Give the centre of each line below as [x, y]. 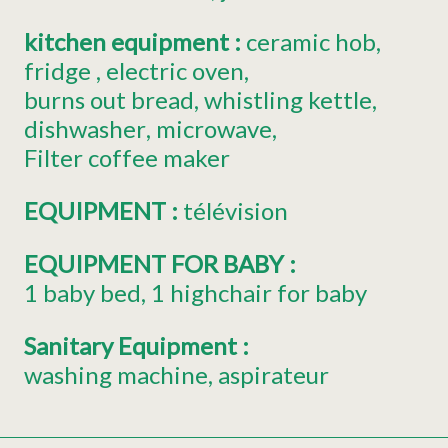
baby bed [92, 293]
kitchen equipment [129, 42]
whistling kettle [287, 100]
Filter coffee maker [127, 158]
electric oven [174, 71]
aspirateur [273, 375]
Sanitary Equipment [133, 346]
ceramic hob [311, 42]
